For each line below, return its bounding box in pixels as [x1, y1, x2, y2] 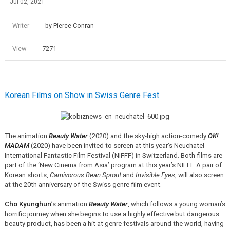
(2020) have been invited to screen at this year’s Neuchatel [29, 141, 204, 149]
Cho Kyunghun [4, 200, 51, 208]
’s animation [51, 200, 89, 208]
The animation [4, 131, 49, 140]
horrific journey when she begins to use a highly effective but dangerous [4, 209, 219, 218]
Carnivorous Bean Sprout [49, 170, 121, 179]
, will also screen [175, 170, 224, 179]
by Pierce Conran [45, 21, 94, 29]
